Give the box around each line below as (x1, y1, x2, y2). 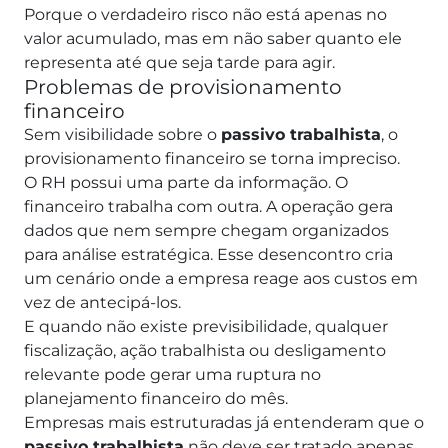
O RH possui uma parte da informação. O (24, 172, 348, 192)
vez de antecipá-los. (24, 292, 181, 312)
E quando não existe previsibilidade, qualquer (24, 316, 388, 336)
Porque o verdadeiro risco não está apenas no (24, 4, 387, 24)
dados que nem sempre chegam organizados (24, 220, 389, 240)
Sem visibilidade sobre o (24, 124, 221, 144)
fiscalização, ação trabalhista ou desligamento (24, 340, 386, 360)
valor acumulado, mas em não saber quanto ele (24, 28, 402, 48)
